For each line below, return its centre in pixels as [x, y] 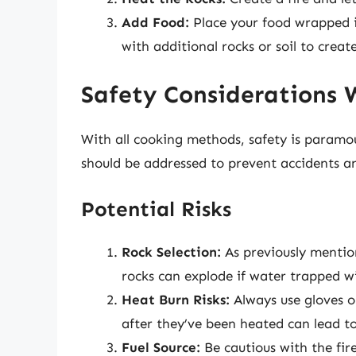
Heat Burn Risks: [176, 299]
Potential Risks [156, 209]
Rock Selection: [171, 252]
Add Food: [155, 22]
